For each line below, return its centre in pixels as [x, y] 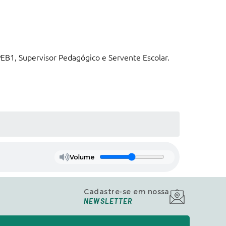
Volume [82, 157]
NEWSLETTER [108, 201]
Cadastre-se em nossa [127, 192]
